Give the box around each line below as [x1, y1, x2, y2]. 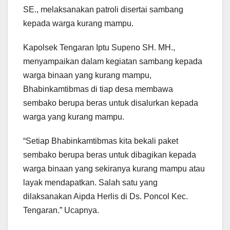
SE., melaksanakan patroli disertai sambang [23, 5, 183, 14]
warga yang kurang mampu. [23, 112, 124, 122]
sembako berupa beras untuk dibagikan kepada [23, 150, 196, 160]
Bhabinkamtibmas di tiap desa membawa [23, 85, 173, 94]
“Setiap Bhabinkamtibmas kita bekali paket [23, 137, 178, 146]
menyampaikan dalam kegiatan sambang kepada [23, 57, 202, 66]
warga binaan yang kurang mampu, [23, 71, 151, 80]
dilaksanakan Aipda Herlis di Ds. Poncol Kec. [23, 192, 188, 201]
